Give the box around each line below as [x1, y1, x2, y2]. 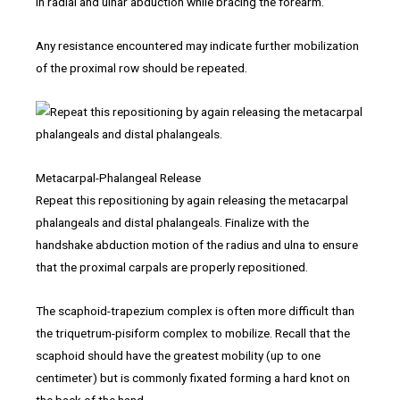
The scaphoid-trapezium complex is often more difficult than [36, 303, 354, 318]
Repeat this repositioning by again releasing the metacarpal [36, 192, 348, 207]
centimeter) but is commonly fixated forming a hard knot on [36, 370, 350, 385]
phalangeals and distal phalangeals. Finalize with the [36, 214, 309, 229]
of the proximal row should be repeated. [36, 60, 247, 75]
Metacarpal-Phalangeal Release [36, 170, 201, 185]
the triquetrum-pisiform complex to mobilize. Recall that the [36, 325, 350, 340]
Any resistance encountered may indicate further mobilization [36, 37, 359, 53]
